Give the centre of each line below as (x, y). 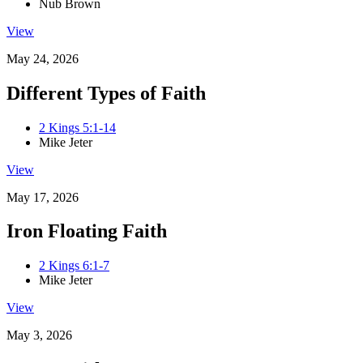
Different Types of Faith (106, 93)
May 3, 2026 (39, 335)
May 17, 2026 (43, 197)
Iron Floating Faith (87, 231)
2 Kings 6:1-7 (74, 266)
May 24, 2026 (43, 58)
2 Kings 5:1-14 (77, 127)
